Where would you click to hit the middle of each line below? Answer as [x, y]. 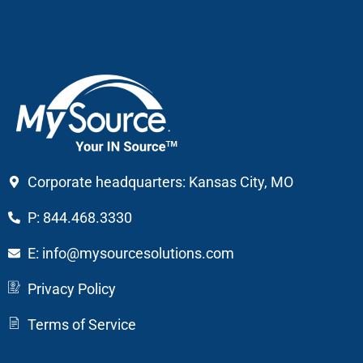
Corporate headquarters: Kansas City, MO [160, 182]
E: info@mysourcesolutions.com [130, 254]
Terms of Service [81, 325]
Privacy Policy [71, 289]
